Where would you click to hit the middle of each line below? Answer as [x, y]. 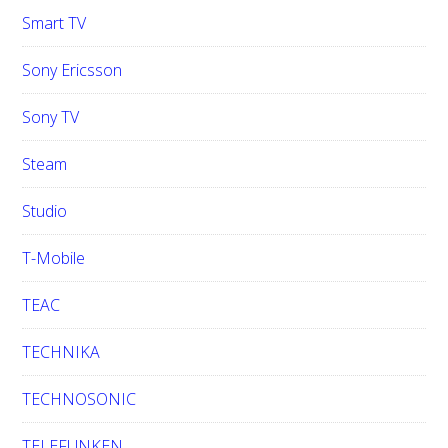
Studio [45, 211]
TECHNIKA [61, 352]
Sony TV [51, 117]
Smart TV [54, 23]
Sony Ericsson [72, 70]
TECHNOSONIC [79, 399]
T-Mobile [54, 258]
